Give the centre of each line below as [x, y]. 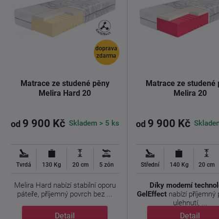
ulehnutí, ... [190, 203]
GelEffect [152, 194]
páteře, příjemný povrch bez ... [65, 194]
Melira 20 [190, 93]
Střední [150, 165]
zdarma [107, 56]
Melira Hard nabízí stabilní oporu [65, 185]
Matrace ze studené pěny [65, 83]
